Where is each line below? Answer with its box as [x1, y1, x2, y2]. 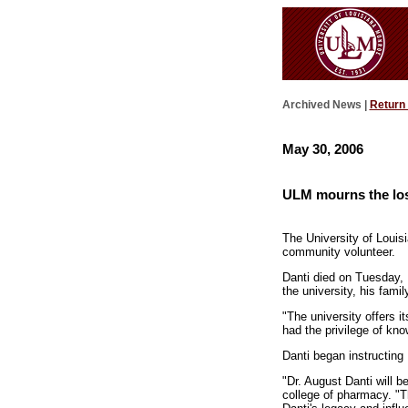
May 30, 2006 [281, 140, 363, 157]
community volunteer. [281, 245, 395, 260]
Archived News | [281, 98, 370, 112]
